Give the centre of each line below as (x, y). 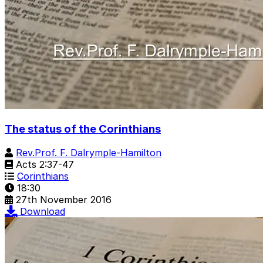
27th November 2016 (64, 200)
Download (43, 212)
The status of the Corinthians (83, 129)
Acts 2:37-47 (43, 165)
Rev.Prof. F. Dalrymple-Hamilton (89, 153)
